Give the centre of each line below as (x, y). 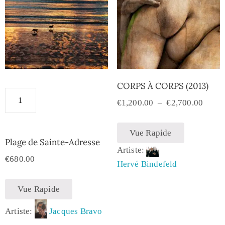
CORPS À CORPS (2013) (162, 86)
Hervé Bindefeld (147, 164)
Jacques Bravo (76, 211)
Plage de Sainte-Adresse (52, 142)
